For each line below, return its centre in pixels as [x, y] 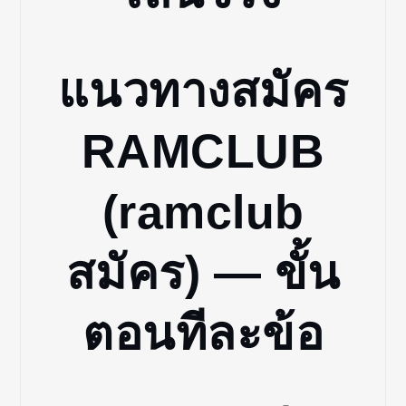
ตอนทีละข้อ [203, 333]
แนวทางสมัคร [203, 90]
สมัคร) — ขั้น [203, 272]
